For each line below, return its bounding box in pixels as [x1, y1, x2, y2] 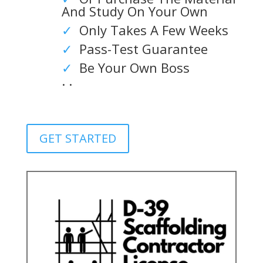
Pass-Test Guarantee [72, 40, 208, 58]
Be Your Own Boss [72, 59, 190, 76]
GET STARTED [39, 130, 116, 146]
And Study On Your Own [61, 2, 208, 20]
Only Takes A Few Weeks [72, 21, 228, 39]
